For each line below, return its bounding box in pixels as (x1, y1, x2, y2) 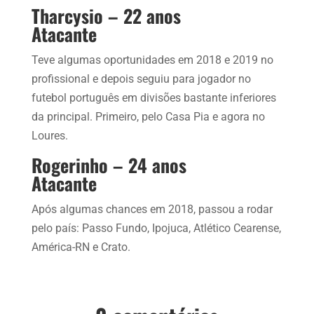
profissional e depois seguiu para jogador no (31, 71, 251, 86)
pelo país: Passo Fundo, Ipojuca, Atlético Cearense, (31, 221, 281, 235)
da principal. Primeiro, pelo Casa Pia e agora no (31, 109, 265, 123)
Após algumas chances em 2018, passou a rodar (31, 202, 273, 216)
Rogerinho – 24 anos (31, 151, 186, 179)
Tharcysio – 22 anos (31, 1, 181, 29)
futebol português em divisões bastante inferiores (31, 90, 276, 104)
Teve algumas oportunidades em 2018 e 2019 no (31, 53, 273, 67)
